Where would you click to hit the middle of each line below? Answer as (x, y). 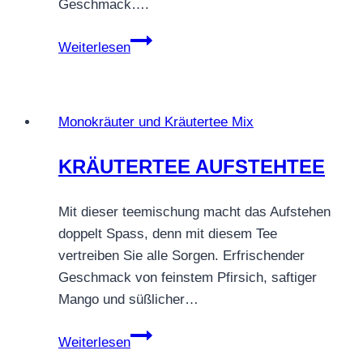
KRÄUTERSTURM (186, 61)
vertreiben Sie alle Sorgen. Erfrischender (181, 255)
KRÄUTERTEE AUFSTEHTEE (192, 166)
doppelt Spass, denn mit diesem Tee (168, 233)
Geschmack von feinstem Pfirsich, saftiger (188, 277)
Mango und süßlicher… (128, 299)
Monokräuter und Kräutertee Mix (156, 122)
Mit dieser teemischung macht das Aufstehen (194, 211)
